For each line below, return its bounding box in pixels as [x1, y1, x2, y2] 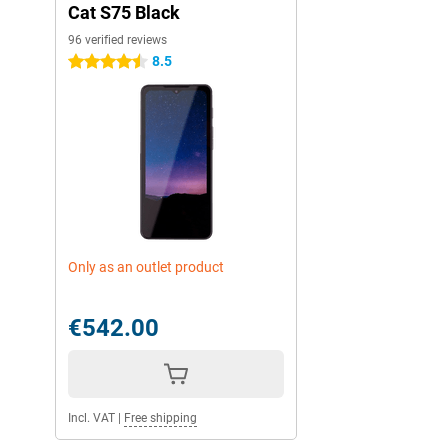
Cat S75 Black [68, 2, 180, 24]
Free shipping [124, 411, 197, 426]
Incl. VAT [68, 411, 115, 426]
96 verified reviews [68, 33, 167, 48]
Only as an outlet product [68, 259, 224, 276]
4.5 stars [68, 54, 123, 71]
